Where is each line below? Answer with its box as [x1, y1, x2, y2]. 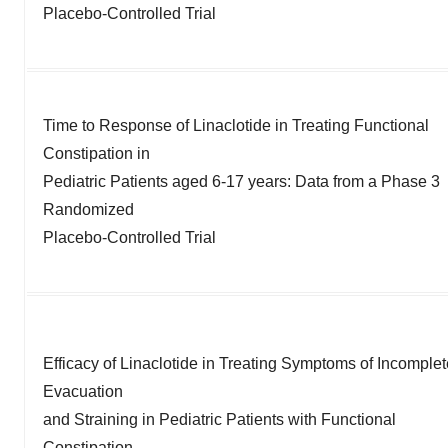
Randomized [43, 200, 134, 218]
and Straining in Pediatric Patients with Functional [43, 410, 396, 428]
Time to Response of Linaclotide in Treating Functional [43, 116, 429, 134]
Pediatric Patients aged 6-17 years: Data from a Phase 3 [43, 172, 440, 190]
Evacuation [43, 382, 123, 400]
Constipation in [43, 144, 150, 162]
